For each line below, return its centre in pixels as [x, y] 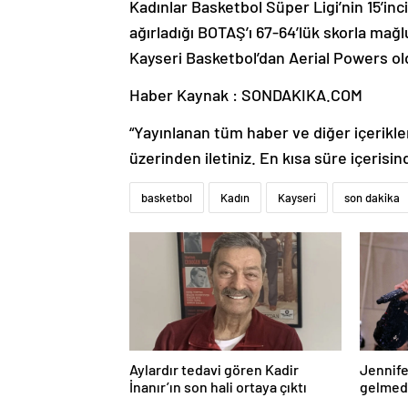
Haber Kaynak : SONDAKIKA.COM [246, 95]
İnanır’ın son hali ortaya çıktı [218, 387]
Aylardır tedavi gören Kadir [214, 370]
